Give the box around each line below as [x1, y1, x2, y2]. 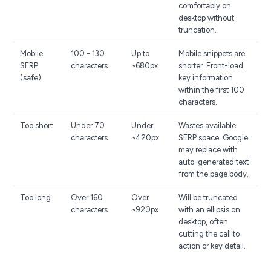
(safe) [20, 73, 41, 82]
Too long [20, 193, 51, 202]
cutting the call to [178, 229, 240, 238]
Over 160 [71, 193, 103, 202]
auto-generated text [178, 157, 249, 166]
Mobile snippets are [178, 49, 245, 58]
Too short [20, 121, 53, 130]
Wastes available [178, 121, 236, 130]
